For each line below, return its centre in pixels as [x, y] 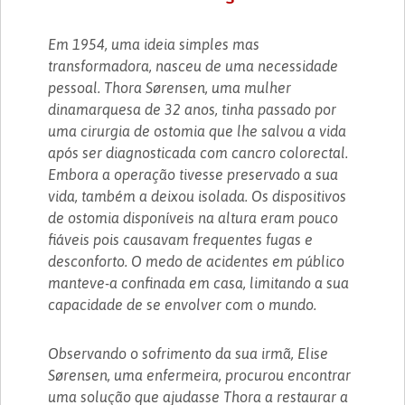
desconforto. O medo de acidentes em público [197, 261]
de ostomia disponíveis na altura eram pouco [193, 217]
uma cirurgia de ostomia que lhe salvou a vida [198, 131]
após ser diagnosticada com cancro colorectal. [198, 152]
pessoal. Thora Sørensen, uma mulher [170, 87]
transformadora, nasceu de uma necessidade [193, 66]
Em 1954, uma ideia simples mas [154, 44]
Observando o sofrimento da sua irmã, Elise [188, 353]
